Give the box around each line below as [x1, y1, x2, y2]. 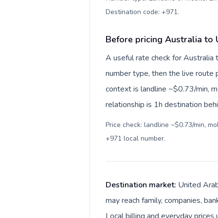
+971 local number [106, 134, 164, 143]
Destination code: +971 [106, 7, 178, 17]
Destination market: [106, 180, 178, 190]
